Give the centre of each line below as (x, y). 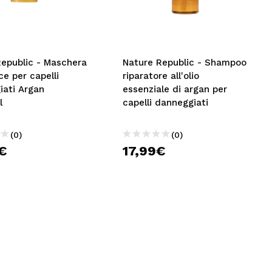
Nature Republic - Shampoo (185, 63)
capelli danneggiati (166, 103)
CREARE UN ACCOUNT (73, 32)
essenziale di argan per (175, 89)
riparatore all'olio (161, 76)
